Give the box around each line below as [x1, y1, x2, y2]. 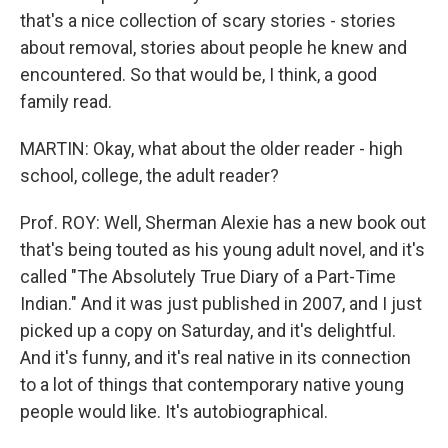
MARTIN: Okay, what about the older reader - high [20, 138, 403, 159]
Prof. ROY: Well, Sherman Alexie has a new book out [20, 212, 426, 233]
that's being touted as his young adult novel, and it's [20, 239, 425, 260]
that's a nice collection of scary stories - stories [20, 10, 396, 31]
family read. [20, 91, 112, 112]
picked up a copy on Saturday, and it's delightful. [20, 320, 396, 341]
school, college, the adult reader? [20, 165, 279, 186]
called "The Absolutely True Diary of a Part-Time [20, 266, 396, 287]
